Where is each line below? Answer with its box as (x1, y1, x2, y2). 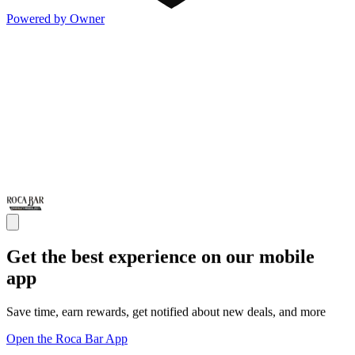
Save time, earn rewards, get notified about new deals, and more (6, 304, 326, 319)
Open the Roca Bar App (6, 331, 128, 345)
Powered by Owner (6, 11, 105, 25)
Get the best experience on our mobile (6, 246, 315, 267)
